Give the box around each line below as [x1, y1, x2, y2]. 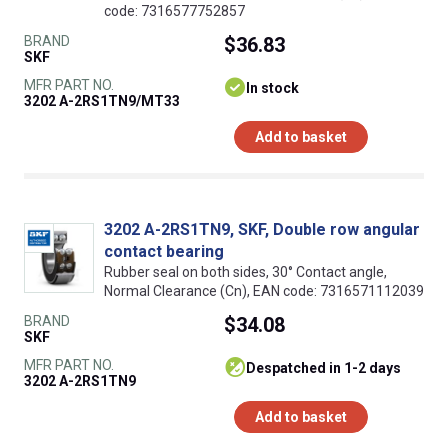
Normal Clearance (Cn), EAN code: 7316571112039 [104, 282, 424, 299]
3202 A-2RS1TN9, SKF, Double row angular [104, 219, 420, 239]
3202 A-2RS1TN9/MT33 [24, 92, 180, 109]
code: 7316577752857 [104, 2, 245, 19]
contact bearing [104, 241, 224, 261]
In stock [246, 79, 299, 96]
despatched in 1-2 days [256, 359, 401, 376]
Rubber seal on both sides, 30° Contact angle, [104, 263, 387, 280]
